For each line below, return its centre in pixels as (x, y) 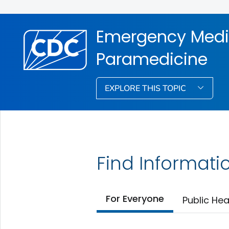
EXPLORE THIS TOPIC (147, 88)
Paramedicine (152, 59)
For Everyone (135, 199)
